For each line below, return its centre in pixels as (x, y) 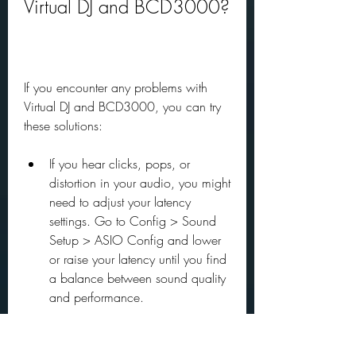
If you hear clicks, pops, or (120, 164)
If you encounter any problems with (116, 87)
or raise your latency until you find (138, 259)
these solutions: (63, 126)
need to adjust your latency (120, 202)
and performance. (97, 297)
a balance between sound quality (137, 278)
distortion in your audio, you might (140, 183)
